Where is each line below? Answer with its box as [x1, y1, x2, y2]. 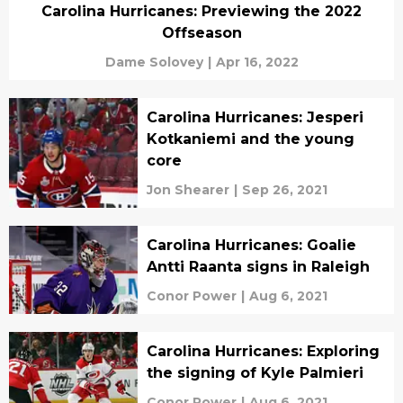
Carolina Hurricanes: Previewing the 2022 [41, 3, 362, 20]
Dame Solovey [104, 54, 203, 70]
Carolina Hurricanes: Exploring [146, 343, 380, 360]
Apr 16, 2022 [215, 54, 299, 70]
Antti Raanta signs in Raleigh [146, 258, 370, 275]
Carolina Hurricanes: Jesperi [146, 109, 363, 126]
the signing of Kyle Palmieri [146, 364, 363, 381]
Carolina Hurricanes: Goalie [146, 237, 356, 254]
